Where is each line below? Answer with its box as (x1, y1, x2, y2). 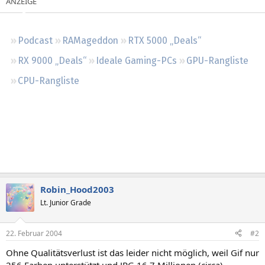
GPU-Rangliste (186, 54, 248, 66)
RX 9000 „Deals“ (18, 54, 86, 66)
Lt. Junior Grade (40, 198, 91, 208)
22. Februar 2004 (6, 228, 62, 238)
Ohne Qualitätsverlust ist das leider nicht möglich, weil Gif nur (6, 246, 259, 258)
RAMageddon (62, 34, 118, 46)
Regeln (12, 3, 38, 14)
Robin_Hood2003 (40, 183, 114, 195)
